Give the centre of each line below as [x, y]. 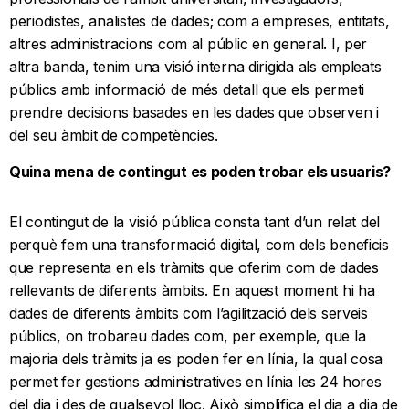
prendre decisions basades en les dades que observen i [194, 113]
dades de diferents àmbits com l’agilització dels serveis [189, 314]
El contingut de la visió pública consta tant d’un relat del [195, 222]
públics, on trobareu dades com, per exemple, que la [188, 336]
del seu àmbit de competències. [114, 136]
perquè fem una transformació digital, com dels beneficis [199, 245]
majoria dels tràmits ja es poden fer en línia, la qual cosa [196, 359]
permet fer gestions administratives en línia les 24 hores [195, 382]
